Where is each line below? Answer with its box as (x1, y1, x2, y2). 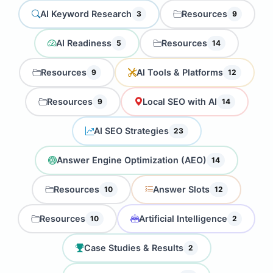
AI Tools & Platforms (136, 67, 223, 78)
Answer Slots (153, 184, 210, 195)
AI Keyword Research (40, 9, 132, 19)
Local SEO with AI (142, 96, 217, 107)
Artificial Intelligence (139, 213, 227, 224)
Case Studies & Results (83, 243, 183, 253)
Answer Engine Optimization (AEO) (57, 155, 207, 166)
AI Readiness (56, 38, 112, 49)
